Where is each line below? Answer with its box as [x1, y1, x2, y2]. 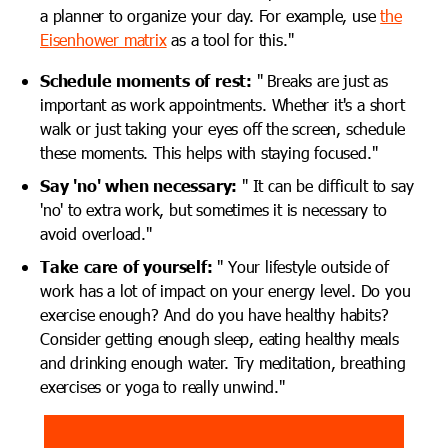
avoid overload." [40, 222, 152, 244]
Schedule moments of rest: [40, 69, 252, 90]
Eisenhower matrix [40, 28, 167, 50]
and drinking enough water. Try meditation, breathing [40, 351, 406, 373]
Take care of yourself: [40, 255, 213, 276]
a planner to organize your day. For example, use [40, 4, 381, 26]
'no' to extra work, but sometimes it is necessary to [40, 198, 387, 220]
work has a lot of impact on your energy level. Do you [40, 279, 411, 301]
